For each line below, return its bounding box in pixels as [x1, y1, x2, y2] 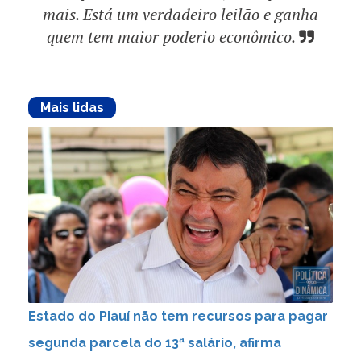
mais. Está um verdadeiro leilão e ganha [43, 3, 318, 26]
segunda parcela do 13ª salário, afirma [28, 334, 281, 351]
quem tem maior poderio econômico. [47, 26, 295, 48]
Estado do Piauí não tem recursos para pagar [28, 308, 328, 324]
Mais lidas [40, 100, 104, 116]
